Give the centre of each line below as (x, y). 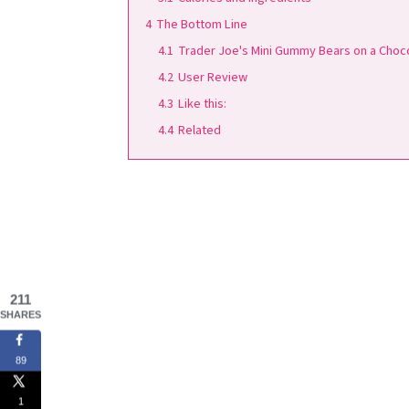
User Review (212, 77)
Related (199, 130)
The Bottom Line (201, 24)
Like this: (202, 104)
